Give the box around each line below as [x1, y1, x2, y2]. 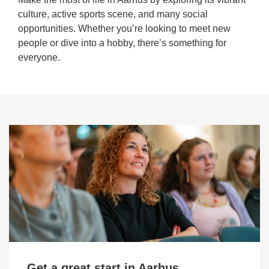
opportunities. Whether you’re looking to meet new [18, 23, 231, 34]
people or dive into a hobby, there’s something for [18, 38, 226, 48]
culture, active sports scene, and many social [18, 9, 208, 19]
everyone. [18, 52, 60, 62]
